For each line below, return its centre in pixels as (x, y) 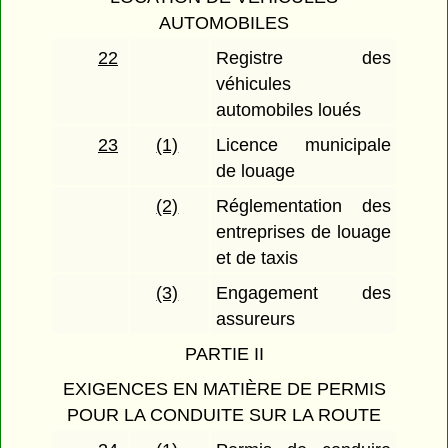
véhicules (254, 84)
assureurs (256, 319)
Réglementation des (303, 206)
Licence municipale (303, 145)
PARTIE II (224, 354)
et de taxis (257, 258)
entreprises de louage (303, 232)
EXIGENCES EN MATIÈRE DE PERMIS (224, 389)
